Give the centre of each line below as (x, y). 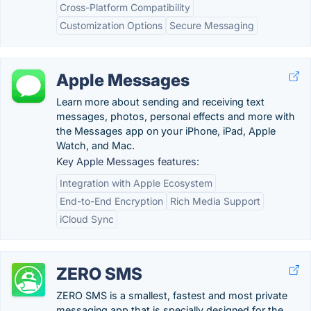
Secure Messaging (212, 25)
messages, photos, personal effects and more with (176, 116)
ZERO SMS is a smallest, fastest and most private (172, 295)
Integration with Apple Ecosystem (136, 183)
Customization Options (111, 25)
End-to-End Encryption (111, 201)
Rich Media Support (215, 201)
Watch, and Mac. (95, 145)
